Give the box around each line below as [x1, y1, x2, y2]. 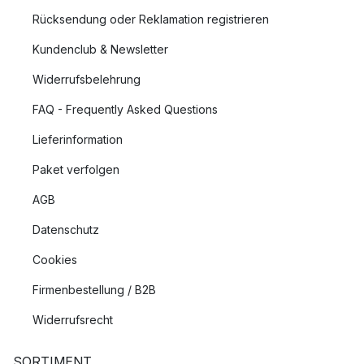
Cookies [32, 253, 77, 266]
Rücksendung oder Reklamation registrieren [32, 12, 269, 26]
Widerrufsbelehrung [32, 72, 141, 86]
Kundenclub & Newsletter [32, 42, 168, 56]
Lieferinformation [32, 132, 123, 146]
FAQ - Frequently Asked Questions [32, 102, 218, 116]
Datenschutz [32, 223, 99, 236]
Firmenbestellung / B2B [32, 283, 156, 297]
